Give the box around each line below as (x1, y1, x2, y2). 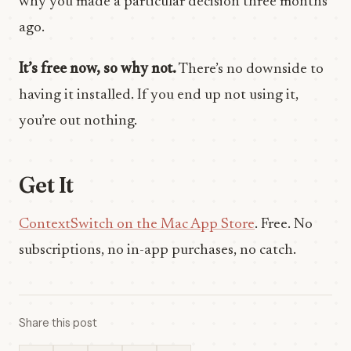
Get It (19, 172, 74, 198)
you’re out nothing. (19, 114, 137, 128)
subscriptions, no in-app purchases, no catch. (19, 243, 296, 258)
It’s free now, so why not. (19, 62, 176, 77)
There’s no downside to (176, 62, 324, 77)
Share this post (19, 316, 97, 330)
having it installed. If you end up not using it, (19, 88, 299, 103)
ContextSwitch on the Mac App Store (19, 217, 255, 232)
